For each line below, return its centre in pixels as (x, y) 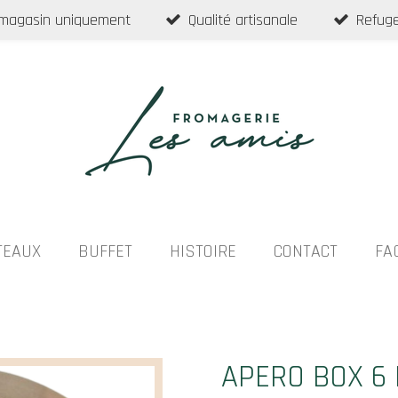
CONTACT (306, 251)
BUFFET (105, 251)
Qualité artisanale (243, 20)
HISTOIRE (203, 251)
